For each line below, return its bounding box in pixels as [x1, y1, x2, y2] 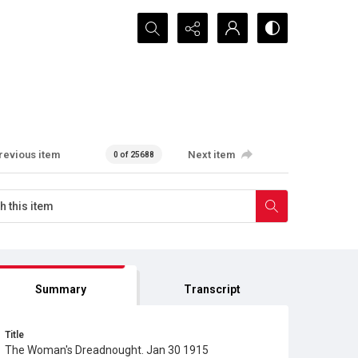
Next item [188, 148, 236, 161]
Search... [137, 14, 183, 30]
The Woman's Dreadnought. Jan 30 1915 [5, 344, 209, 356]
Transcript [184, 283, 241, 296]
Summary [34, 283, 86, 296]
